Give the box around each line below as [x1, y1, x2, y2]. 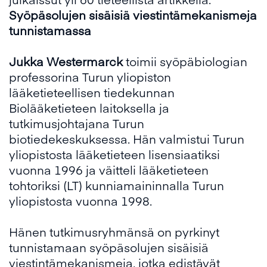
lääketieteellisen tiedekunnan [9, 84, 175, 100]
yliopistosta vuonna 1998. [9, 193, 152, 209]
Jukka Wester [9, 53, 86, 69]
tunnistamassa [9, 22, 91, 38]
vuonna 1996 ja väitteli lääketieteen [9, 162, 209, 178]
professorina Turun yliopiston [9, 69, 171, 85]
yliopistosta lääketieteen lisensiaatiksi [9, 146, 220, 162]
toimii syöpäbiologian [123, 53, 247, 69]
